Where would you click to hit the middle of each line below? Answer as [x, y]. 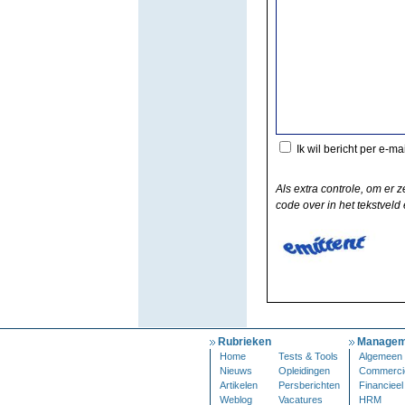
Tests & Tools [308, 356]
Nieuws [236, 371]
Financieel [381, 385]
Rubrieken [245, 342]
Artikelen [239, 385]
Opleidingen [304, 371]
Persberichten [309, 385]
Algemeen [381, 356]
